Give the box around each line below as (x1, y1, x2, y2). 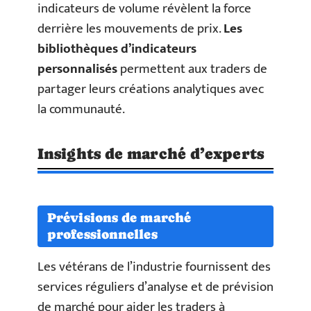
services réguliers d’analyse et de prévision (37, 276, 274, 298)
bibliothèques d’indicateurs (37, 37, 196, 60)
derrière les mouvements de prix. (37, 17, 224, 40)
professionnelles (47, 226, 158, 242)
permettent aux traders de (117, 58, 267, 80)
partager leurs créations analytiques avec (37, 78, 264, 100)
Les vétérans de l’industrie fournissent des (37, 255, 271, 278)
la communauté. (37, 98, 125, 120)
